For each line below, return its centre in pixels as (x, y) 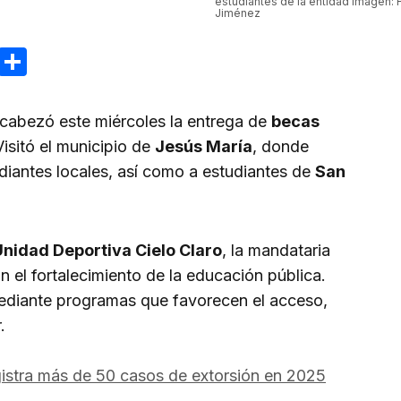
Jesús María (204, 147)
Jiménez (238, 13)
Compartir (94, 62)
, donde (281, 147)
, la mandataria (276, 251)
